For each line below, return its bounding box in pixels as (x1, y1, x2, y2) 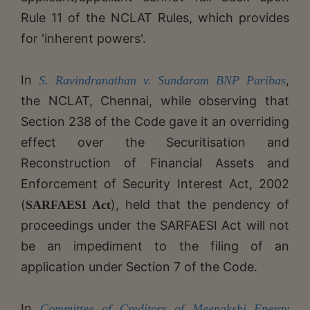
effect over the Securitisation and (21, 134, 289, 149)
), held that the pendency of (111, 197, 289, 212)
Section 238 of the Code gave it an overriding (21, 113, 289, 129)
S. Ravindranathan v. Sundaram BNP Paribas (38, 73, 286, 87)
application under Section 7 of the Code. (21, 259, 257, 274)
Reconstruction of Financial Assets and (21, 155, 289, 170)
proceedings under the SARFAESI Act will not (21, 217, 289, 232)
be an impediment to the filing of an (21, 238, 289, 253)
